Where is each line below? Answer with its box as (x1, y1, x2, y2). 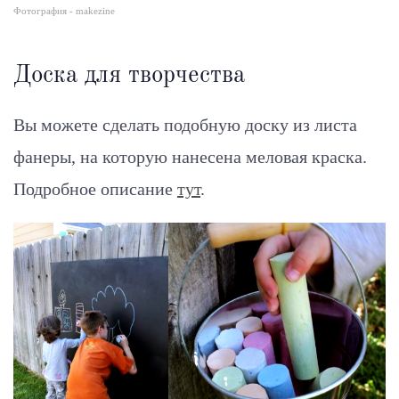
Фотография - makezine (13, 6, 115, 17)
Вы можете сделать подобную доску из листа (13, 115, 357, 135)
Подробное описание (13, 179, 173, 199)
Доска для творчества (13, 63, 245, 88)
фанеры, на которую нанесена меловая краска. (13, 147, 367, 167)
